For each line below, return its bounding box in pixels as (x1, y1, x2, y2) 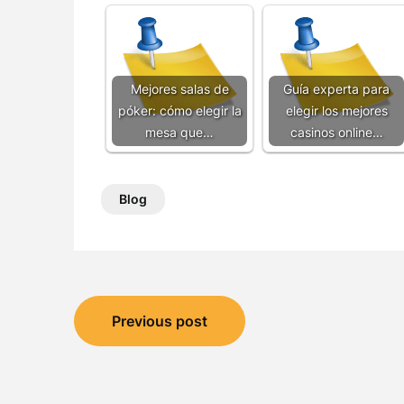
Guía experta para (283, 81, 390, 96)
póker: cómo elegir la (117, 103, 242, 118)
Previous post (112, 312, 207, 330)
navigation (73, 333, 217, 368)
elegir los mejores (285, 103, 388, 118)
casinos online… (289, 124, 383, 140)
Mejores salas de (130, 81, 229, 96)
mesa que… (145, 124, 214, 140)
